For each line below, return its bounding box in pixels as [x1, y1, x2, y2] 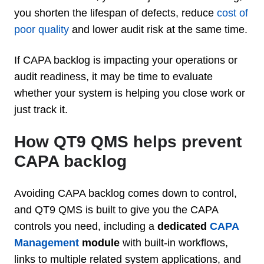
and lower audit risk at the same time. [69, 23, 247, 35]
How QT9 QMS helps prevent [14, 132, 242, 151]
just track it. [14, 103, 68, 115]
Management [14, 236, 79, 249]
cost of [217, 6, 248, 19]
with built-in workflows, [120, 236, 228, 249]
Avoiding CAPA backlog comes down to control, [14, 187, 237, 199]
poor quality [14, 23, 69, 35]
